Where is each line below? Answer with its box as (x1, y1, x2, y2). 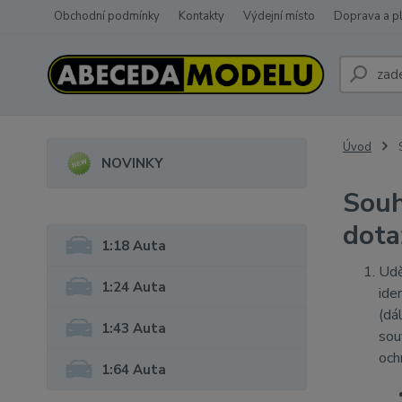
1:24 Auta (101, 277, 166, 296)
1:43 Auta (101, 319, 166, 337)
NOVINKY (101, 154, 163, 172)
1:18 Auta (101, 236, 166, 255)
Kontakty (179, 8, 224, 24)
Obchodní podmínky (54, 8, 160, 24)
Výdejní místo (243, 8, 315, 24)
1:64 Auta (101, 360, 166, 379)
